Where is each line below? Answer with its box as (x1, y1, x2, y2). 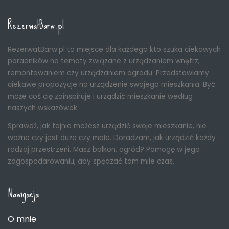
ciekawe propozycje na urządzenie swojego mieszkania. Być (8, 79, 215, 89)
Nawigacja (8, 182, 39, 204)
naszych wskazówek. (8, 103, 79, 113)
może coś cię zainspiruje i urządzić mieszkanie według (8, 91, 193, 101)
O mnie (8, 213, 36, 225)
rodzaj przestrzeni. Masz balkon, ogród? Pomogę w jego (8, 144, 200, 154)
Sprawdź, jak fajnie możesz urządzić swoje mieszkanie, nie (8, 121, 207, 131)
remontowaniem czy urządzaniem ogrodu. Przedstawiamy (8, 67, 209, 78)
